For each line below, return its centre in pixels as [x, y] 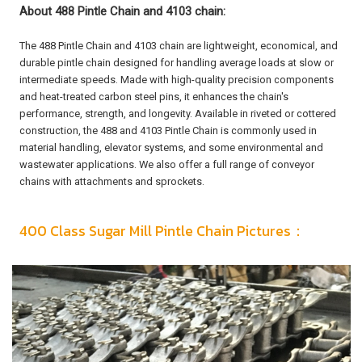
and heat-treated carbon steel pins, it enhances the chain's [154, 97]
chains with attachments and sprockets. [114, 182]
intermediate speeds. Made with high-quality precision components [177, 80]
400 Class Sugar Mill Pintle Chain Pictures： [163, 231]
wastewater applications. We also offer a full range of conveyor [167, 165]
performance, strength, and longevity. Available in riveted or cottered [178, 114]
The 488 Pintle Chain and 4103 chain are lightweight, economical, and [179, 46]
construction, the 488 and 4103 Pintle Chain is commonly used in [168, 131]
